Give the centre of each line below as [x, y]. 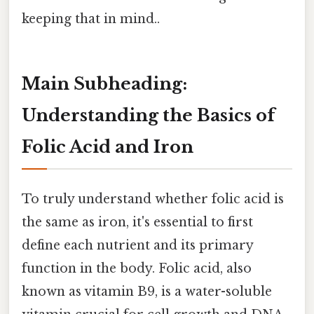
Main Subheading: [104, 83]
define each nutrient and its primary [137, 246]
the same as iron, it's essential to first [137, 223]
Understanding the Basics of [148, 115]
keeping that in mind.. [91, 19]
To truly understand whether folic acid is [153, 199]
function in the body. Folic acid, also [137, 269]
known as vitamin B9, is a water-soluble [147, 292]
